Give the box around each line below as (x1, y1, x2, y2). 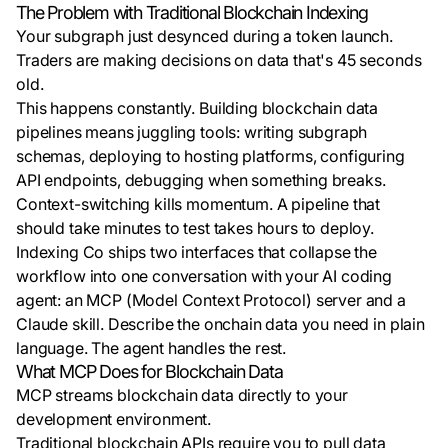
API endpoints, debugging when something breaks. (16, 170, 386, 190)
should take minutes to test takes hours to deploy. (16, 218, 374, 238)
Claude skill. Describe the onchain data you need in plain (16, 314, 425, 334)
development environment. (16, 409, 212, 429)
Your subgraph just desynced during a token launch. (16, 26, 393, 46)
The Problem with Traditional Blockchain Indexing (16, 2, 368, 23)
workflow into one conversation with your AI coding (16, 266, 392, 286)
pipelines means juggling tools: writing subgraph (16, 122, 368, 142)
